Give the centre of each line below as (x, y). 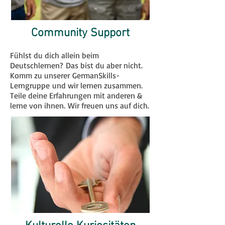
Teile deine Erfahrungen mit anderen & (76, 95)
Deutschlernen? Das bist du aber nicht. (76, 65)
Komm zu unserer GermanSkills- (65, 75)
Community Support (80, 33)
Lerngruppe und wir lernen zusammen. (76, 85)
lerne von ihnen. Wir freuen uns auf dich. (80, 105)
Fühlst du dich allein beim (54, 55)
